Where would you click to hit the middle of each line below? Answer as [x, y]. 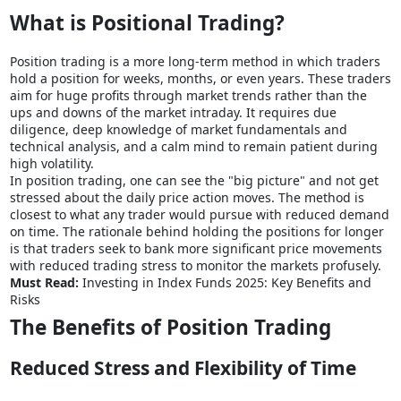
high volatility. [51, 164]
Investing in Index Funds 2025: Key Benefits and [226, 283]
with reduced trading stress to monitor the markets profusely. [197, 266]
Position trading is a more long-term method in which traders [195, 62]
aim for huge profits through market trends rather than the [188, 96]
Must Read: [46, 283]
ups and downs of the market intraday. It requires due [173, 113]
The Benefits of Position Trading [170, 328]
